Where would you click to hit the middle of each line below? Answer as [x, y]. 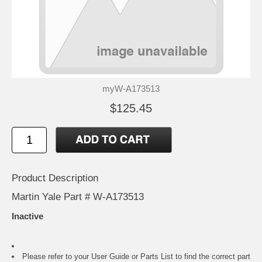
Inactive [27, 216]
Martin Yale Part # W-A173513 [78, 196]
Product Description [55, 178]
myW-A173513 [131, 88]
